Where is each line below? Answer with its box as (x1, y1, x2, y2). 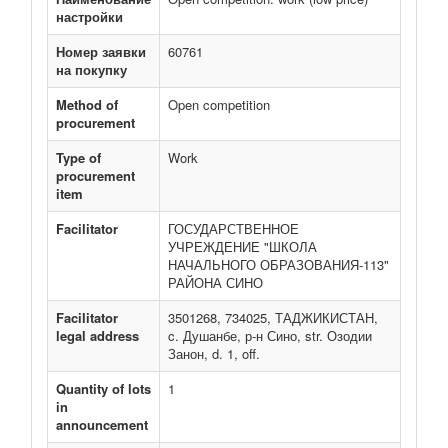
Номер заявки (56, 42, 146, 61)
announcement (56, 415, 148, 434)
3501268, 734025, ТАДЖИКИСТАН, (168, 308, 378, 327)
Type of (56, 148, 101, 167)
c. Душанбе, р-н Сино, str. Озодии (168, 326, 372, 345)
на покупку (56, 60, 127, 79)
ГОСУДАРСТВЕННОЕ (168, 219, 299, 238)
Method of (56, 95, 118, 114)
